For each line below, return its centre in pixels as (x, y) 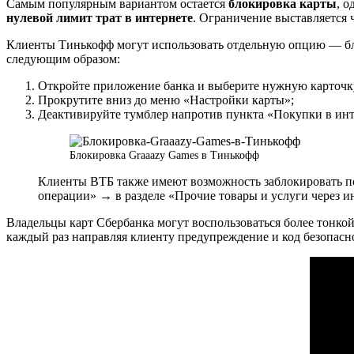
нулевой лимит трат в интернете (100, 18)
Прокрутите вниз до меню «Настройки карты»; (166, 100)
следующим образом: (63, 59)
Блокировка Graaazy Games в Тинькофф (164, 155)
